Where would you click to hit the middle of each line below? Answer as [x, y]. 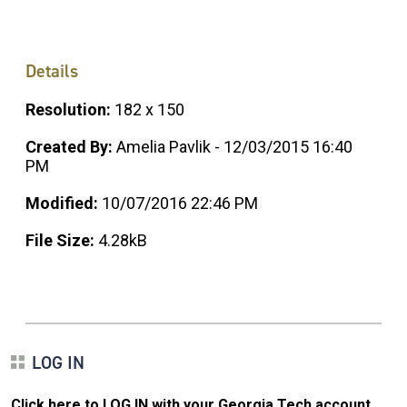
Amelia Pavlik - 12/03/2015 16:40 [234, 147]
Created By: [71, 147]
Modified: [64, 203]
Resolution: [70, 110]
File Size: [62, 241]
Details [52, 71]
